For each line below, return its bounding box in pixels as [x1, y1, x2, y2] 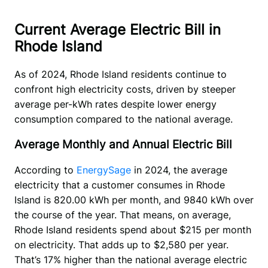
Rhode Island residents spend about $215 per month [14, 223, 251, 236]
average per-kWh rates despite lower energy [14, 98, 217, 111]
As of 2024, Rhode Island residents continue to [14, 68, 227, 81]
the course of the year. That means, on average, [14, 208, 231, 221]
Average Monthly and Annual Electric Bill [14, 138, 232, 152]
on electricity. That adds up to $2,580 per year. [14, 238, 229, 251]
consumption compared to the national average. [14, 113, 233, 126]
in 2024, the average [130, 163, 227, 176]
